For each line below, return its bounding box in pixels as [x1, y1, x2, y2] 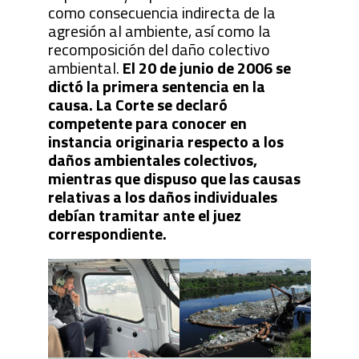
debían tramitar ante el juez [47, 203, 241, 228]
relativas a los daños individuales [47, 184, 277, 210]
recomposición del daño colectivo [47, 37, 270, 63]
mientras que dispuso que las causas [47, 166, 301, 192]
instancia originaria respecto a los [47, 129, 284, 155]
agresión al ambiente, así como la [47, 18, 271, 44]
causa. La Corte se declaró [47, 92, 228, 118]
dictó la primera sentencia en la [47, 74, 265, 99]
